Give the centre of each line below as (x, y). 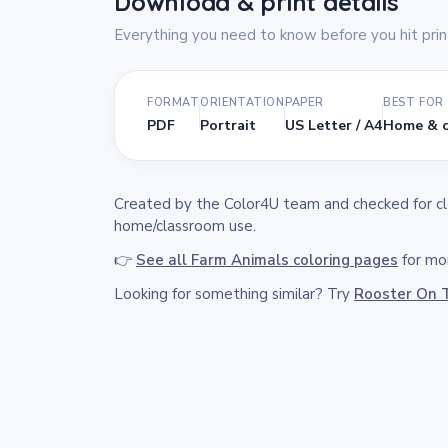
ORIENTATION (242, 102)
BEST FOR (413, 102)
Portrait (228, 125)
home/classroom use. (185, 226)
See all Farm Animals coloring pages (267, 260)
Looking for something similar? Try (234, 294)
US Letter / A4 (334, 125)
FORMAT (173, 102)
